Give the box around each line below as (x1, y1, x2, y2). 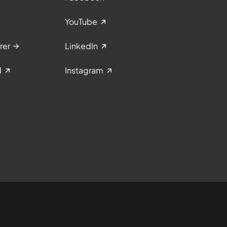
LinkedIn (65, 41, 98, 52)
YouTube (65, 16, 97, 27)
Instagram (65, 65, 103, 76)
